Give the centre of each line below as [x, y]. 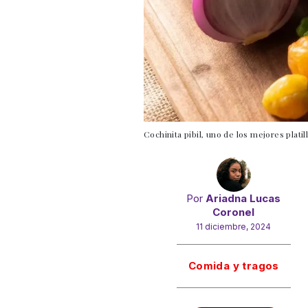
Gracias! [235, 251]
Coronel [234, 212]
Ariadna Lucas [243, 198]
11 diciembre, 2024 [234, 226]
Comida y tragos [233, 265]
